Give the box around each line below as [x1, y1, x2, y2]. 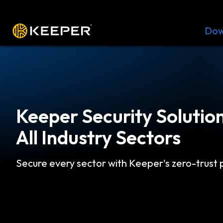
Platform [92, 24, 133, 37]
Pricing [174, 24, 205, 37]
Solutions [133, 24, 174, 37]
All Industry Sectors [16, 125, 181, 149]
